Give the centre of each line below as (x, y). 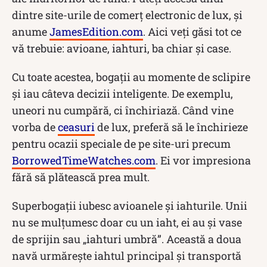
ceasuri (76, 127)
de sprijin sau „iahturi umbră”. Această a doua (127, 239)
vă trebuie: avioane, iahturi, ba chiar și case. (122, 48)
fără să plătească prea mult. (81, 177)
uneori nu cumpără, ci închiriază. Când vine (123, 110)
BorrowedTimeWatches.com (84, 160)
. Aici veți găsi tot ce (192, 31)
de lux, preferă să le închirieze (171, 127)
